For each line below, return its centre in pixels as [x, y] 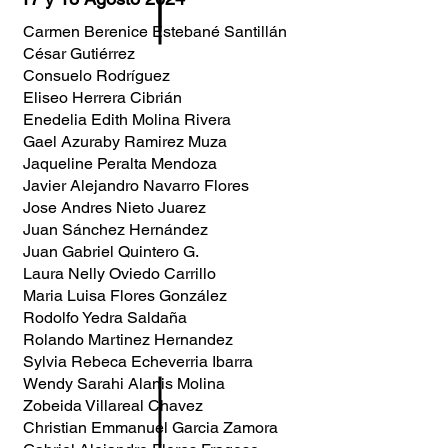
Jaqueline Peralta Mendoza [120, 163]
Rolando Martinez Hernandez [128, 339]
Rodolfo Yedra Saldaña [105, 317]
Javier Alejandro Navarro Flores [136, 185]
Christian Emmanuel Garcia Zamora [150, 427]
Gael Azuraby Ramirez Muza [125, 141]
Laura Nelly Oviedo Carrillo [119, 273]
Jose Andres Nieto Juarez [114, 207]
